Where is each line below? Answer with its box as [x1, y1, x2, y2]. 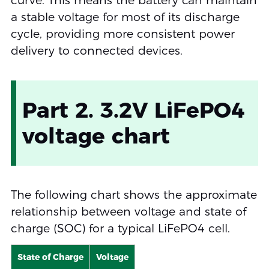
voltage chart [22, 122, 170, 149]
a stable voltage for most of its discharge [10, 10, 240, 24]
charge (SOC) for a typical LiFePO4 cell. [10, 221, 230, 235]
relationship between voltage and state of [10, 204, 246, 219]
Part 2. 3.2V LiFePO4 [22, 96, 244, 123]
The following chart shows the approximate [10, 187, 257, 202]
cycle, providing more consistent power [10, 26, 235, 41]
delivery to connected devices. [10, 43, 183, 58]
